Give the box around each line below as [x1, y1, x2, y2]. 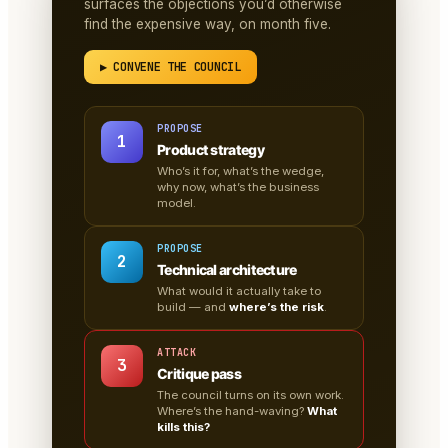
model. [157, 196, 196, 211]
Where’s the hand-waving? [157, 404, 307, 419]
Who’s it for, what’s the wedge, [157, 164, 324, 179]
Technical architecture [157, 261, 297, 279]
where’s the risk [229, 300, 324, 315]
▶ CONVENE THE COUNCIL [100, 59, 241, 76]
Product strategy [157, 141, 264, 159]
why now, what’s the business [157, 180, 319, 195]
